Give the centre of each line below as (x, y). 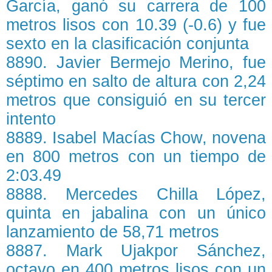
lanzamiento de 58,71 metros (113, 232)
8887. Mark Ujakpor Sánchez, (136, 251)
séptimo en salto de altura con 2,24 (136, 82)
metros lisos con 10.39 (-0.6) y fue (136, 25)
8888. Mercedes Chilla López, (136, 195)
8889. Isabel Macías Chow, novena (136, 138)
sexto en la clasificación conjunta (127, 44)
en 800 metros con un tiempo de (136, 157)
